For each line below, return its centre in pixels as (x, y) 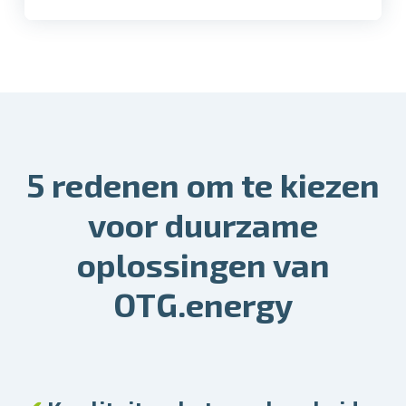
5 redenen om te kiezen (203, 184)
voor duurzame (203, 224)
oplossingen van (203, 264)
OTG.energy (203, 304)
